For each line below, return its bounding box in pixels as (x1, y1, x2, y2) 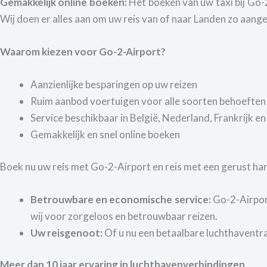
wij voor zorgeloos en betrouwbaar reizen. (30, 209, 218, 222)
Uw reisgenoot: (30, 226, 103, 239)
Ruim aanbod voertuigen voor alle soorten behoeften (30, 95, 266, 108)
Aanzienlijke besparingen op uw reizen (30, 78, 197, 91)
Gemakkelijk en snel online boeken (30, 128, 180, 141)
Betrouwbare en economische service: (30, 193, 211, 206)
